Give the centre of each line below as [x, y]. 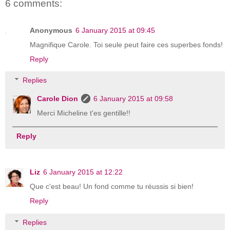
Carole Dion [58, 99]
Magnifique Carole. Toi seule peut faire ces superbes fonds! [126, 44]
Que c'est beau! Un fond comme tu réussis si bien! [112, 187]
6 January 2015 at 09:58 [133, 99]
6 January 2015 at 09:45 [115, 30]
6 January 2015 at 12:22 [83, 172]
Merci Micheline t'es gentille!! [84, 113]
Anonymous [51, 30]
